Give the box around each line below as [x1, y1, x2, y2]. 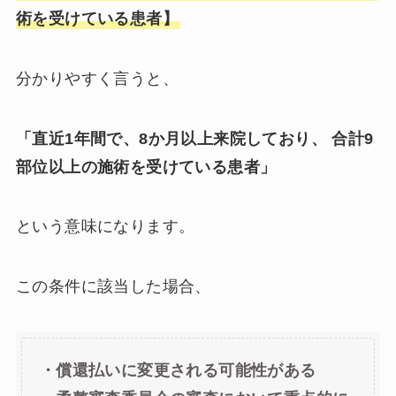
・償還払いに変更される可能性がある [39, 361, 316, 379]
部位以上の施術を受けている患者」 [15, 157, 277, 176]
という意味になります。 [15, 217, 195, 236]
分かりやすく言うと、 [15, 69, 179, 88]
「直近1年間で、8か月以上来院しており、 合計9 [15, 129, 374, 148]
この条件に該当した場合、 [15, 278, 211, 296]
